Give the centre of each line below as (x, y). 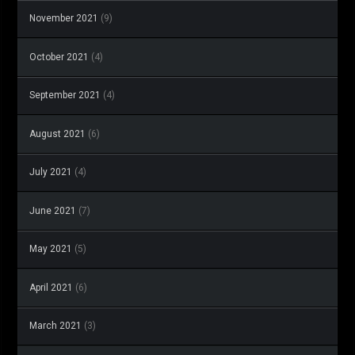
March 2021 (55, 326)
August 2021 (57, 134)
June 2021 (53, 211)
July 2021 (51, 172)
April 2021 (51, 288)
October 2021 (59, 57)
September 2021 (65, 95)
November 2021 (64, 19)
